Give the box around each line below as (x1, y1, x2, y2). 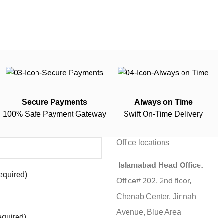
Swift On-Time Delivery (124, 109, 203, 118)
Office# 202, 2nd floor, (116, 176, 191, 185)
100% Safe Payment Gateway (2, 109, 106, 118)
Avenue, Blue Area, (116, 207, 183, 216)
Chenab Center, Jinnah (116, 192, 196, 200)
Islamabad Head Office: (118, 161, 203, 169)
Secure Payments (21, 97, 87, 106)
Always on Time (134, 97, 193, 106)
